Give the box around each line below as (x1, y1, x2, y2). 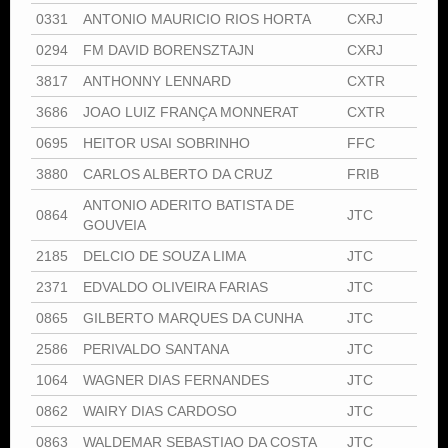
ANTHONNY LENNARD (83, 72, 231, 89)
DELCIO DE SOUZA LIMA (83, 247, 246, 264)
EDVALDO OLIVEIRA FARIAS (83, 278, 268, 295)
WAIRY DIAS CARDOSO (83, 402, 237, 419)
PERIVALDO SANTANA (83, 340, 229, 357)
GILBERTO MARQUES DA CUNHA (83, 309, 303, 326)
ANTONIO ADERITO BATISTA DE (83, 196, 294, 213)
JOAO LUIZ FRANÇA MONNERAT (83, 103, 299, 120)
